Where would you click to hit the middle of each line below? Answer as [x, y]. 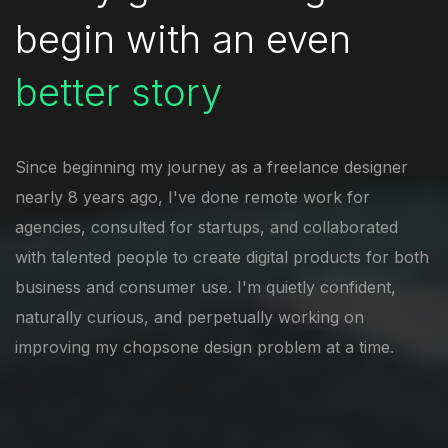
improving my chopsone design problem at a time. [204, 347]
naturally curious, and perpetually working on [189, 317]
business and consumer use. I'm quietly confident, [205, 287]
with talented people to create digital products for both [222, 257]
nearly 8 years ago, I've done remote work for [192, 197]
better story [118, 92]
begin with [108, 39]
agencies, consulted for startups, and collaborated [206, 227]
